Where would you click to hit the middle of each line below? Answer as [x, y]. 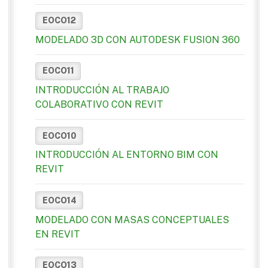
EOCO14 [59, 200]
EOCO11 [58, 71]
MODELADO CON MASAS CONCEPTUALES [132, 220]
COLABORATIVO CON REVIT [99, 105]
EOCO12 [59, 21]
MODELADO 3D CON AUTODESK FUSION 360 [138, 39]
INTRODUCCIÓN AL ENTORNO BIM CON [127, 155]
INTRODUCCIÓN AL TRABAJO [102, 90]
